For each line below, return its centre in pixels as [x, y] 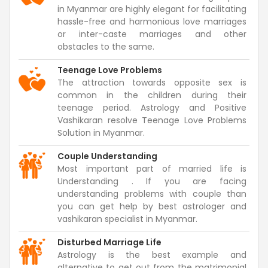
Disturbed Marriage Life [109, 242]
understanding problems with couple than [152, 194]
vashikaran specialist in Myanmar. [127, 219]
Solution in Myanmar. [101, 133]
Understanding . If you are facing [152, 181]
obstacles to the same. [106, 46]
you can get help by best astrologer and [152, 206]
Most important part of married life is [152, 168]
